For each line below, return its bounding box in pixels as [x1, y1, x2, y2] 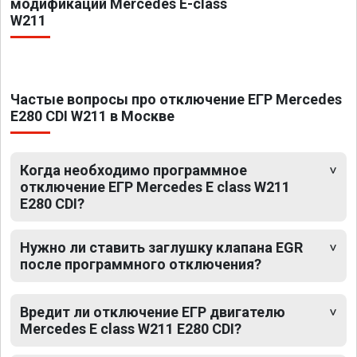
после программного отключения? [20, 256, 261, 273]
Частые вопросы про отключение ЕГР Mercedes [10, 91, 342, 108]
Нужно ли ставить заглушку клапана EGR [20, 239, 303, 257]
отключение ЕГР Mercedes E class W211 [20, 178, 290, 196]
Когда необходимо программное [20, 162, 247, 179]
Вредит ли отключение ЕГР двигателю [20, 304, 285, 321]
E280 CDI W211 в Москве [10, 108, 175, 125]
